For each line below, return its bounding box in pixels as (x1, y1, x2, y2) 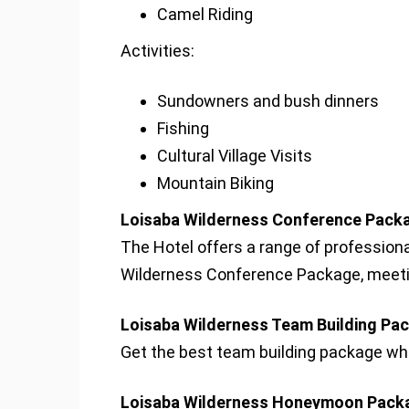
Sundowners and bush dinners (157, 91, 379, 110)
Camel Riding (157, 5, 253, 24)
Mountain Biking (157, 173, 274, 193)
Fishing (157, 119, 209, 138)
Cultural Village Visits (157, 146, 312, 165)
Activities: (121, 41, 194, 60)
